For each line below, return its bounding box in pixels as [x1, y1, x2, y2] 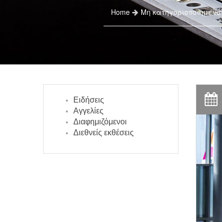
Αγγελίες [73, 106, 104, 115]
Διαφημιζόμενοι [73, 117, 127, 126]
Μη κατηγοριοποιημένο [140, 7, 221, 17]
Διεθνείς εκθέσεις [73, 128, 134, 137]
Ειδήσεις [73, 95, 104, 105]
